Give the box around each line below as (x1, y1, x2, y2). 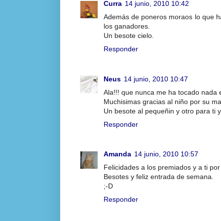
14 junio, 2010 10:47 (124, 74, 188, 83)
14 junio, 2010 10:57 (134, 150, 198, 158)
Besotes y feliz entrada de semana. (104, 173, 214, 181)
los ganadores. (104, 22, 150, 31)
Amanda (104, 150, 131, 158)
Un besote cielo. (104, 32, 154, 40)
